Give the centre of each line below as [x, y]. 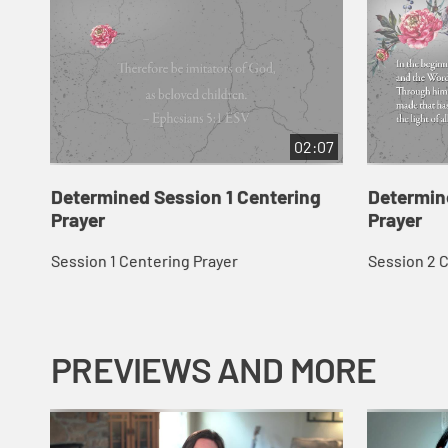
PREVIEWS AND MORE [214, 369]
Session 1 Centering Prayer [144, 260]
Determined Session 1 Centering [185, 197]
